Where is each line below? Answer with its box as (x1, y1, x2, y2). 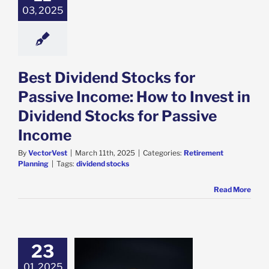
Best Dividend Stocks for (18, 68, 195, 87)
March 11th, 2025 (75, 148, 135, 158)
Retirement (184, 148, 223, 158)
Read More (214, 185, 251, 195)
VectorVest (28, 148, 67, 158)
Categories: (143, 148, 184, 158)
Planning (18, 159, 49, 169)
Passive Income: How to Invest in (18, 88, 250, 106)
